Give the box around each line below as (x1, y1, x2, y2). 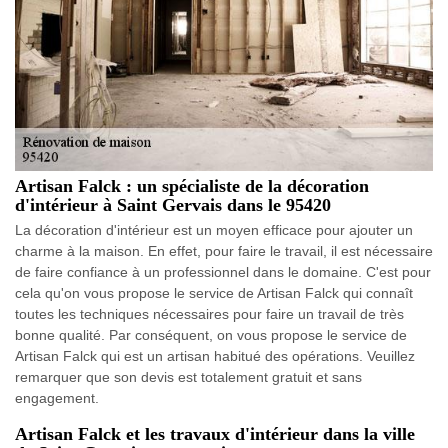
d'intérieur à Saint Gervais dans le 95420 (15, 194, 331, 215)
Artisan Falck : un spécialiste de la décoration (15, 175, 369, 196)
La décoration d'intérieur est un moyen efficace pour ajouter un (15, 221, 413, 238)
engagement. (15, 389, 99, 406)
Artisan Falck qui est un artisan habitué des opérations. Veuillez (15, 347, 415, 364)
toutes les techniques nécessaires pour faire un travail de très (15, 305, 404, 322)
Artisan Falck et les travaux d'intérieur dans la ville (15, 423, 415, 444)
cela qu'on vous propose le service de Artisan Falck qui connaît (15, 284, 413, 301)
